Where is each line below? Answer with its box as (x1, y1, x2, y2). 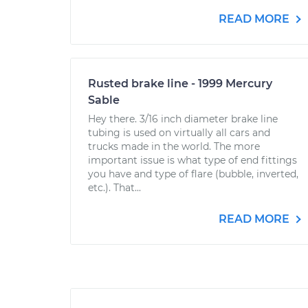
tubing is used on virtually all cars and (88, 126, 270, 139)
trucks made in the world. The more (88, 140, 260, 153)
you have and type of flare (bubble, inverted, (88, 168, 298, 180)
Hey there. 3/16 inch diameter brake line (88, 113, 278, 125)
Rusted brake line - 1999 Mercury (88, 77, 272, 90)
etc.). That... (88, 181, 141, 194)
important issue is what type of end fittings (88, 154, 297, 166)
